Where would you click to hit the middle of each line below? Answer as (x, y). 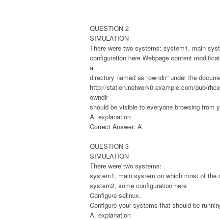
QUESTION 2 (109, 28)
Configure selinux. (115, 195)
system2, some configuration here (138, 185)
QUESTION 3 (109, 146)
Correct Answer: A (116, 126)
